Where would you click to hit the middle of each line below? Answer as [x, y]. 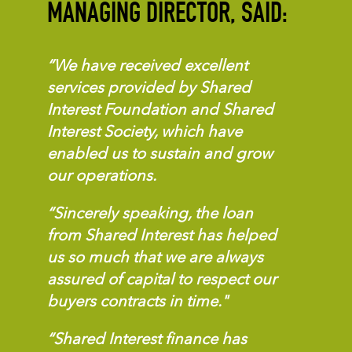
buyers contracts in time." [137, 302]
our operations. [102, 176]
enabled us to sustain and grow [160, 154]
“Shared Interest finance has [147, 340]
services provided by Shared [149, 88]
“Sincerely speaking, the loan [150, 214]
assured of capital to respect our [162, 280]
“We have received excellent [147, 66]
